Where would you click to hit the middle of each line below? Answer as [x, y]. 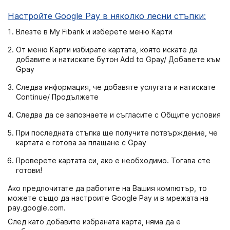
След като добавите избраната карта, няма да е [94, 221]
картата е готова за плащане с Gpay [81, 142]
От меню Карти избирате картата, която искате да [107, 49]
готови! [29, 170]
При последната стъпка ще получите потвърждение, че [117, 132]
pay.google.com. [37, 207]
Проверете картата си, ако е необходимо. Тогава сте [113, 160]
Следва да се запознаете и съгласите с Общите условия [118, 114]
